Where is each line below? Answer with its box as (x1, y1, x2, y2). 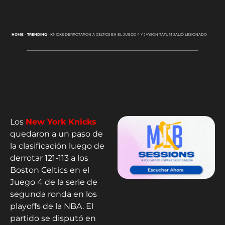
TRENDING (27, 32, 47, 37)
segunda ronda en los (10, 189, 97, 199)
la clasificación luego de (10, 141, 104, 151)
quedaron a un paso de (10, 129, 103, 139)
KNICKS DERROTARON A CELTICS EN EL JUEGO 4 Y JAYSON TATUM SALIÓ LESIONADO (50, 32, 207, 37)
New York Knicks (26, 117, 96, 127)
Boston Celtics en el (10, 165, 89, 175)
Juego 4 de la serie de (10, 177, 97, 187)
